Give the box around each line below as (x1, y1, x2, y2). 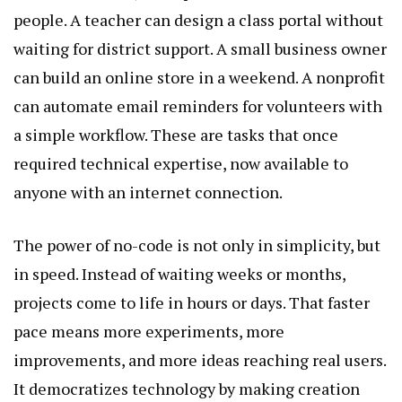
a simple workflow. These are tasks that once (13, 123, 338, 145)
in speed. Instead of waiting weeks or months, (13, 262, 345, 284)
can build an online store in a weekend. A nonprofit (13, 66, 385, 88)
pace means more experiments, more (13, 319, 284, 342)
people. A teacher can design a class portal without (13, 8, 383, 31)
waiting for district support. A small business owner (13, 37, 387, 59)
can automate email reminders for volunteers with (13, 94, 382, 117)
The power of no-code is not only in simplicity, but (13, 233, 380, 256)
